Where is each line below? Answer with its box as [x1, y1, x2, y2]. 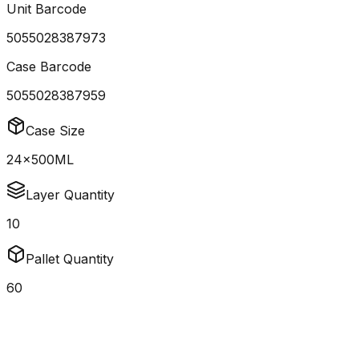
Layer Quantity [26, 187, 115, 204]
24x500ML [6, 151, 74, 168]
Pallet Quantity [26, 251, 114, 268]
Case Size [26, 123, 85, 139]
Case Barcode [6, 58, 91, 75]
